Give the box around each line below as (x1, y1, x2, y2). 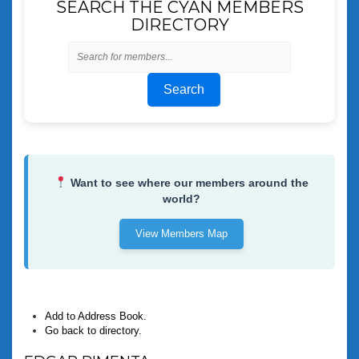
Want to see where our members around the (71, 176, 309, 189)
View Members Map (135, 228, 228, 240)
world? (163, 192, 200, 205)
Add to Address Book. (45, 310, 147, 322)
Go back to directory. (45, 325, 142, 337)
